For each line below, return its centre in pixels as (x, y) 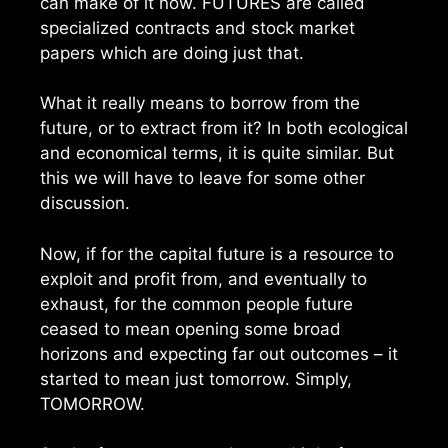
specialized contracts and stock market (197, 27)
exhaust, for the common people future (196, 303)
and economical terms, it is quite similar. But (217, 153)
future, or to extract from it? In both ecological (224, 128)
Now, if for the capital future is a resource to (217, 253)
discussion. (85, 203)
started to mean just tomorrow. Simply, (196, 378)
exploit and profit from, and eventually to (203, 278)
